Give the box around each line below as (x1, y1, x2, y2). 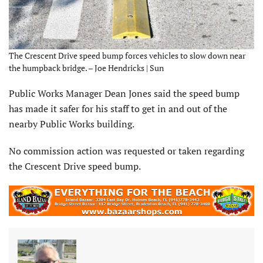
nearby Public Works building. (9, 117, 134, 131)
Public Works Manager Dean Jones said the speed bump (9, 87, 240, 100)
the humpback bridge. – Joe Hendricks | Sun (9, 62, 164, 74)
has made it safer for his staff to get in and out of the (9, 102, 227, 116)
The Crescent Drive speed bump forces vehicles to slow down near (9, 50, 245, 62)
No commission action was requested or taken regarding (9, 144, 244, 158)
